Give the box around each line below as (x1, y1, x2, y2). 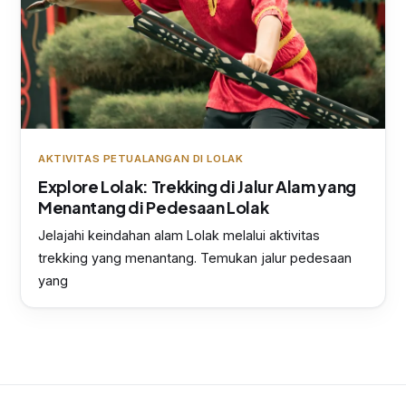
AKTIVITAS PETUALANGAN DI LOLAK (38, 152, 244, 166)
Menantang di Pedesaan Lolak (38, 197, 269, 218)
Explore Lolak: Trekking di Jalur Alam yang (38, 176, 356, 198)
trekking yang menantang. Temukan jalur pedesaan (38, 250, 352, 266)
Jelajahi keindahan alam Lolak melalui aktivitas (38, 227, 320, 244)
